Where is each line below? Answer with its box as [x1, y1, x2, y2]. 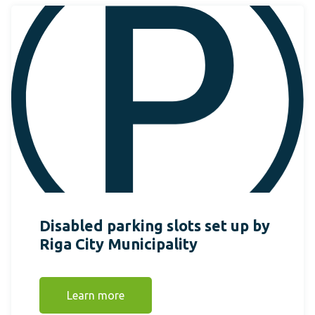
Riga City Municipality [39, 236, 198, 253]
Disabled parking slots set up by [39, 217, 270, 235]
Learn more [67, 289, 124, 302]
